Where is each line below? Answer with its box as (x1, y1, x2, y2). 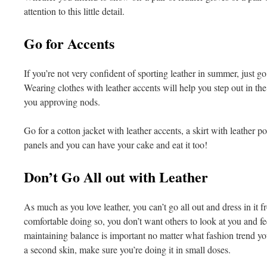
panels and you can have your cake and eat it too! (24, 138, 207, 151)
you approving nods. (24, 95, 100, 108)
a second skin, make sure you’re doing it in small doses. (24, 243, 231, 256)
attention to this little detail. (24, 5, 125, 17)
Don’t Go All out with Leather (24, 166, 208, 187)
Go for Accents (24, 33, 114, 54)
